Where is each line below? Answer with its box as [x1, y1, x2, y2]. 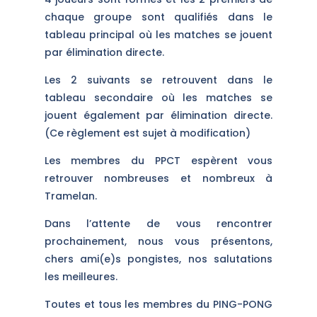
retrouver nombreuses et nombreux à [44, 171, 273, 185]
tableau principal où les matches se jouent [44, 27, 273, 42]
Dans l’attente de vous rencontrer [44, 216, 273, 231]
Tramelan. [44, 188, 97, 203]
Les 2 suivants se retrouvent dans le [44, 72, 273, 87]
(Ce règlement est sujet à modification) [44, 125, 250, 140]
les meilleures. [44, 269, 117, 284]
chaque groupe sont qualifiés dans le [44, 9, 273, 24]
